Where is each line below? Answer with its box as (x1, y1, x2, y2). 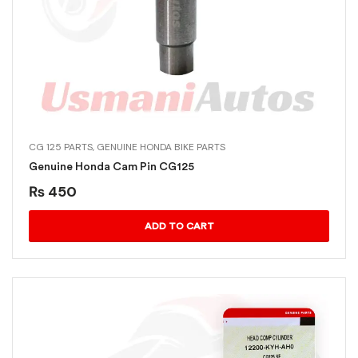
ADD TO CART (144, 221, 214, 233)
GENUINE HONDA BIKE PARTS (97, 141, 225, 154)
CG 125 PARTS (29, 141, 93, 154)
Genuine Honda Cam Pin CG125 (29, 161, 194, 173)
